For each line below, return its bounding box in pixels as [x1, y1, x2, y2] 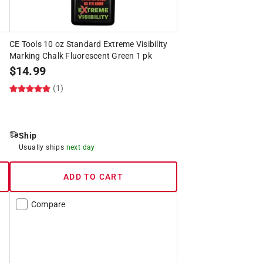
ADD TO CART [63, 171, 123, 181]
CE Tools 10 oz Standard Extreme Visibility [9, 39, 168, 49]
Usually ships [18, 143, 66, 151]
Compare [31, 199, 66, 209]
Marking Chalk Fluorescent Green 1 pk [9, 50, 152, 60]
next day [66, 143, 95, 151]
